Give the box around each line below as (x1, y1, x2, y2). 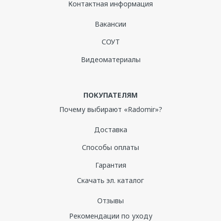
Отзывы (97, 196, 124, 205)
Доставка (94, 125, 127, 134)
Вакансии (95, 19, 126, 29)
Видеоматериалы (80, 55, 141, 64)
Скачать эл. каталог (77, 176, 144, 185)
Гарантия (95, 160, 126, 170)
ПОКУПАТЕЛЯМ (83, 90, 138, 100)
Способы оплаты (82, 143, 139, 152)
